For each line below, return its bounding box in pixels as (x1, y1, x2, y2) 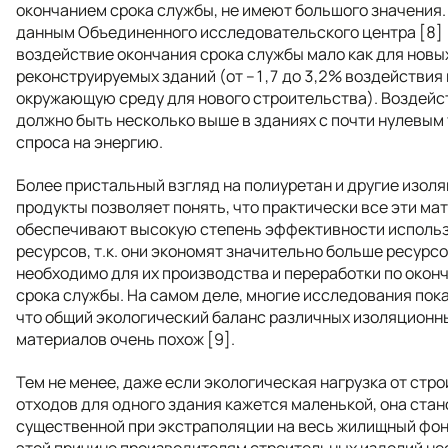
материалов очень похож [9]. (16, 327, 235, 350)
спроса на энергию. (16, 130, 163, 153)
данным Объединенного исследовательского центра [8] (16, 20, 443, 43)
